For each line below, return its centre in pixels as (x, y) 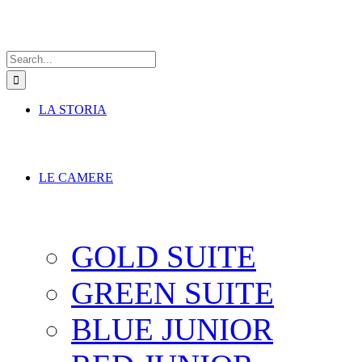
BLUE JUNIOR (172, 329)
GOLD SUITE (164, 257)
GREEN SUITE (173, 293)
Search (23, 40)
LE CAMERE (76, 177)
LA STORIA (73, 109)
